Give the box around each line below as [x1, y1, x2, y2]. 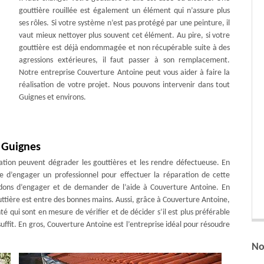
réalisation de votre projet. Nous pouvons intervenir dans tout [19, 81, 230, 90]
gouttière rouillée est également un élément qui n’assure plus [19, 6, 230, 15]
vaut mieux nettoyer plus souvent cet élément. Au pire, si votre [19, 31, 230, 40]
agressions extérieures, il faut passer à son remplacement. [19, 56, 230, 65]
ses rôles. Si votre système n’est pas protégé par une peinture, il [19, 19, 230, 28]
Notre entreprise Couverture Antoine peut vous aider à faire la [19, 68, 230, 77]
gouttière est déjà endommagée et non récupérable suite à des [19, 44, 230, 52]
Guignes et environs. [19, 93, 87, 102]
